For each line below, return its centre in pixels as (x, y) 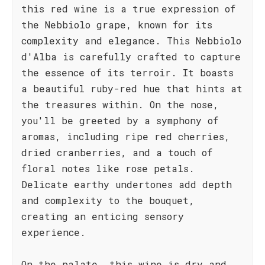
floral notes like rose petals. (108, 168)
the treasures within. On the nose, (120, 104)
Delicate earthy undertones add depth (127, 184)
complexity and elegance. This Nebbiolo (131, 41)
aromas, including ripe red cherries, (126, 136)
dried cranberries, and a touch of (117, 152)
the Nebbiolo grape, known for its (117, 25)
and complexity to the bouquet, (108, 200)
